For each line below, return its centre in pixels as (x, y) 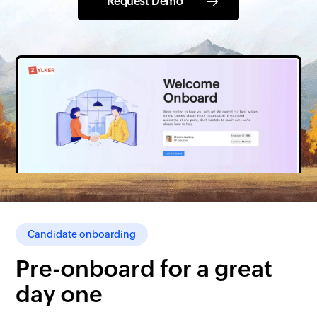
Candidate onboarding (82, 235)
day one (59, 294)
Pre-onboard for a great (144, 269)
